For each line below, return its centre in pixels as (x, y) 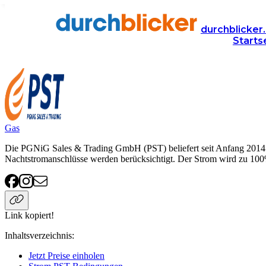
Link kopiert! (29, 216)
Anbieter (21, 20)
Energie (71, 20)
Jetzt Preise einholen (66, 256)
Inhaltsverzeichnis (38, 236)
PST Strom (32, 43)
